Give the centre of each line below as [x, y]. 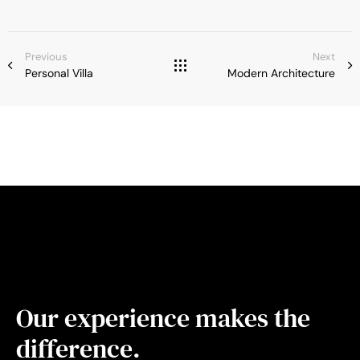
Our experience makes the [163, 319]
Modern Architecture [281, 74]
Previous [46, 57]
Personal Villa [59, 74]
